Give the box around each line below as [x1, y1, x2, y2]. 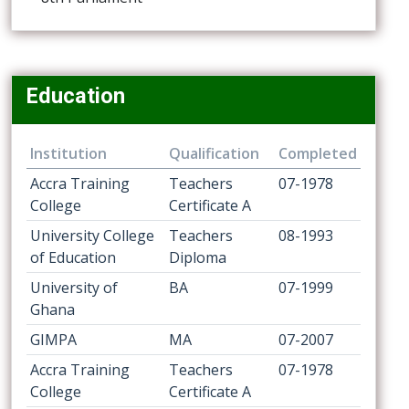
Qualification [169, 143, 259, 163]
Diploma [169, 247, 226, 267]
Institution [30, 143, 107, 163]
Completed [278, 143, 357, 163]
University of [30, 278, 118, 298]
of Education [30, 247, 116, 267]
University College [30, 225, 154, 246]
